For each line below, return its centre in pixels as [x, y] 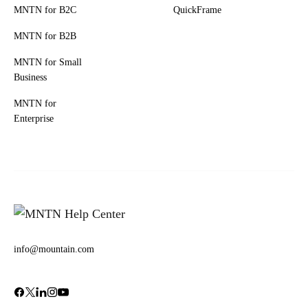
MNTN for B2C [45, 10]
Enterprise [34, 119]
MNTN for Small [48, 62]
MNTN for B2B [45, 36]
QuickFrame [197, 10]
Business [30, 77]
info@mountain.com [54, 250]
